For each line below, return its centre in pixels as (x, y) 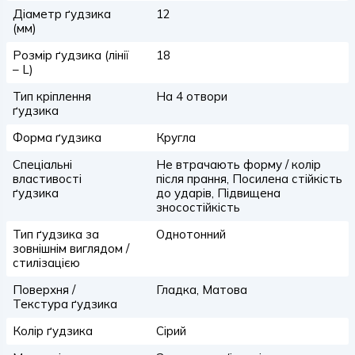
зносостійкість (198, 207)
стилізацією (46, 263)
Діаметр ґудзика (62, 14)
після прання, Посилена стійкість (249, 179)
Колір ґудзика (53, 331)
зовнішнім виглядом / (71, 248)
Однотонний (191, 234)
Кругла (176, 137)
